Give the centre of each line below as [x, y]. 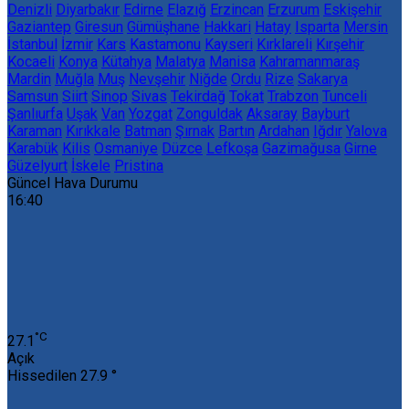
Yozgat [151, 113]
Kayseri [229, 44]
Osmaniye [126, 148]
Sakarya [323, 79]
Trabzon [293, 96]
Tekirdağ [198, 96]
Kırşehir [340, 44]
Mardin [29, 79]
